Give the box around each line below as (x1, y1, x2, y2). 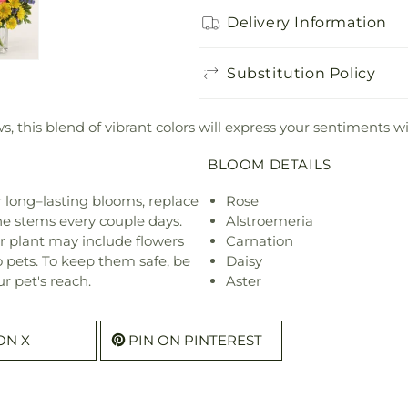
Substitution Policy (227, 64, 376, 82)
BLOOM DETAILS (208, 156, 331, 174)
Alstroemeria (226, 212, 313, 230)
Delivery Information (227, 13, 387, 31)
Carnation (226, 232, 293, 250)
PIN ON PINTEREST (128, 331, 262, 350)
